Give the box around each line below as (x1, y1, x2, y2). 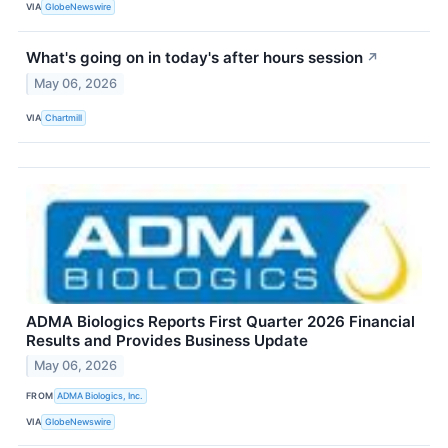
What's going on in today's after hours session (26, 47, 363, 67)
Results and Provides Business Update (26, 330, 308, 350)
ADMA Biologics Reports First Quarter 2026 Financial (26, 311, 415, 331)
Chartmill (45, 112, 83, 124)
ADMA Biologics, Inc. (57, 389, 144, 401)
